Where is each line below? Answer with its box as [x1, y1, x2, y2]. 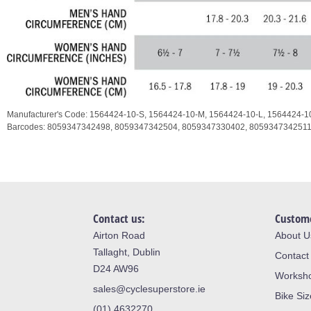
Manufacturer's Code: [7, 109, 90, 119]
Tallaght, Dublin [93, 246, 161, 258]
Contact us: [93, 210, 146, 226]
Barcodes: [7, 121, 47, 132]
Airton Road [93, 229, 146, 241]
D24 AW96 [93, 262, 140, 274]
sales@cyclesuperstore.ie [93, 283, 206, 294]
